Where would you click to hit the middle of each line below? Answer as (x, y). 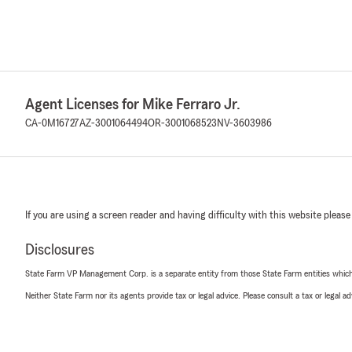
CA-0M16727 (52, 123)
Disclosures (60, 250)
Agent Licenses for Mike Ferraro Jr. (133, 104)
